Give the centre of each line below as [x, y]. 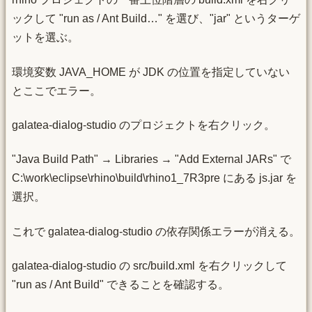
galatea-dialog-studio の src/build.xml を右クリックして [149, 266]
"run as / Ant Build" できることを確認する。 [120, 285]
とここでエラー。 [56, 91]
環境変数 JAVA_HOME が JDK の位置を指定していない [151, 72]
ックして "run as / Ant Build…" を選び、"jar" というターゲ [156, 19]
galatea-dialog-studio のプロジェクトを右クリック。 [143, 125]
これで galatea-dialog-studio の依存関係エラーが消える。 [156, 231]
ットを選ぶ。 [45, 38]
